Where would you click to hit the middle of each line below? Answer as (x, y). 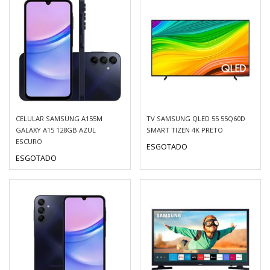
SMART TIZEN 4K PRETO (184, 130)
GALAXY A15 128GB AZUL (56, 130)
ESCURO (29, 141)
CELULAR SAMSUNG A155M (59, 118)
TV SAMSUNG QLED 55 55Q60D (196, 118)
